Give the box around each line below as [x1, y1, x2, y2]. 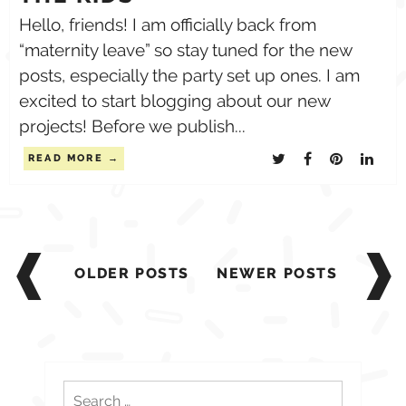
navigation [8, 260, 141, 286]
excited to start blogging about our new [19, 91, 330, 111]
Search [63, 382, 110, 399]
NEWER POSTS [217, 264, 338, 282]
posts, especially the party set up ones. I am [19, 65, 360, 85]
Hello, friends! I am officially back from [19, 14, 316, 34]
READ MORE [28, 152, 103, 164]
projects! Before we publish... [19, 116, 246, 136]
